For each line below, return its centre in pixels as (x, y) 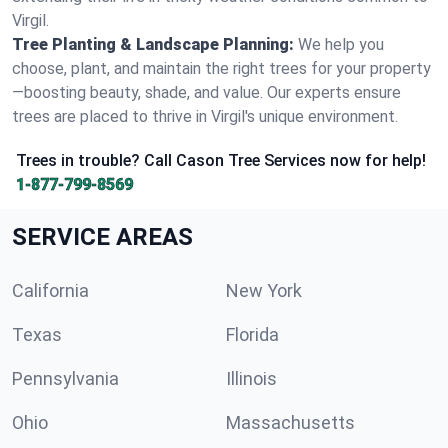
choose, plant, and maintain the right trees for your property (221, 68)
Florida (252, 334)
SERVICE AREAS (102, 237)
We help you (341, 44)
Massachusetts (290, 422)
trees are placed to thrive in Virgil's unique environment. (205, 116)
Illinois (251, 378)
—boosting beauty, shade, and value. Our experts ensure (206, 92)
